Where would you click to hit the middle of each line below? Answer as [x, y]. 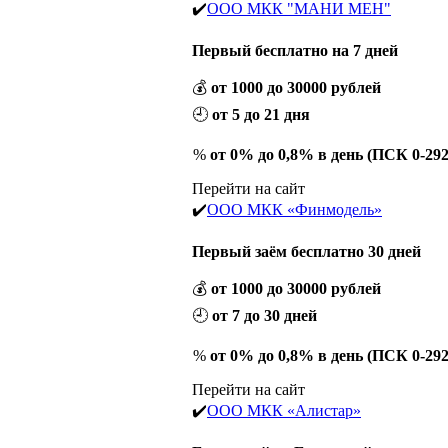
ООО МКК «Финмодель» [294, 209]
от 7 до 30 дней [264, 315]
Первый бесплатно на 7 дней [295, 50]
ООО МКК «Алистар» [284, 410]
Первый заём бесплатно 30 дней [306, 251]
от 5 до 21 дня [261, 114]
